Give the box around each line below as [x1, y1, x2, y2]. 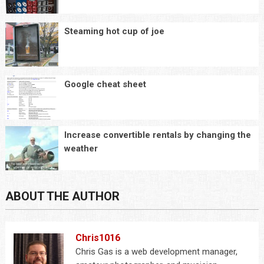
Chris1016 [75, 232, 120, 243]
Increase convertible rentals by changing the [64, 130, 251, 140]
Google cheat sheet [64, 79, 146, 90]
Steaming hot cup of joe [64, 26, 164, 37]
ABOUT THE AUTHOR [5, 189, 120, 203]
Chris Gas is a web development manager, [75, 246, 237, 257]
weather [64, 143, 98, 154]
